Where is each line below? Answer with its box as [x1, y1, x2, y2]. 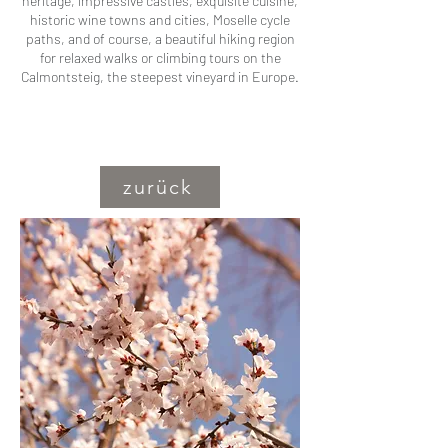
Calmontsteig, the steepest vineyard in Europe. [21, 68, 299, 85]
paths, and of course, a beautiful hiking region [25, 30, 295, 47]
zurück [123, 175, 193, 199]
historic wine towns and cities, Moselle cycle [30, 11, 290, 28]
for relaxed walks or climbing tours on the [39, 49, 281, 66]
